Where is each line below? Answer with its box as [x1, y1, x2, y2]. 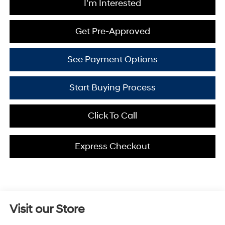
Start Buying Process [69, 81, 156, 93]
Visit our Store [9, 201, 84, 217]
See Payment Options [67, 53, 158, 65]
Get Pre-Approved [75, 25, 150, 37]
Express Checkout [75, 140, 150, 152]
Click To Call [88, 109, 137, 122]
